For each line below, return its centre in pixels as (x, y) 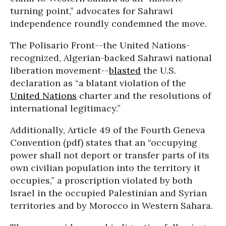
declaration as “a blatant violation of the (98, 83)
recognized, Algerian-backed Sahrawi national (111, 58)
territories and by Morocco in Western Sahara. (111, 206)
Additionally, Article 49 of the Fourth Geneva (108, 130)
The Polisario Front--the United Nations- (100, 45)
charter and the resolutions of (144, 96)
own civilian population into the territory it (105, 168)
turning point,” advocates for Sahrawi (92, 11)
